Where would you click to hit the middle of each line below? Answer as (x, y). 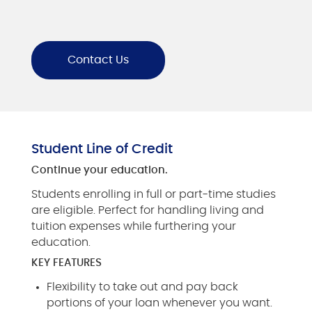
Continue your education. (100, 170)
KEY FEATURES (67, 263)
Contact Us (98, 60)
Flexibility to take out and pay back (143, 287)
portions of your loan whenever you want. (160, 303)
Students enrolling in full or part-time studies (154, 194)
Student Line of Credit (102, 150)
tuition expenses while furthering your (134, 226)
